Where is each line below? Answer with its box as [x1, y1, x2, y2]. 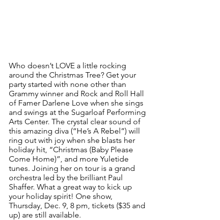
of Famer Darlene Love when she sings [9, 98, 145, 108]
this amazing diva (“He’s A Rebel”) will [9, 126, 142, 136]
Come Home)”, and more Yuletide [9, 154, 131, 164]
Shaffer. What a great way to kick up [9, 182, 134, 192]
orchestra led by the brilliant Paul [9, 172, 125, 182]
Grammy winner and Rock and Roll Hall [9, 88, 146, 98]
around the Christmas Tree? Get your [9, 70, 138, 80]
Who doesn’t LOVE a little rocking [9, 60, 128, 70]
